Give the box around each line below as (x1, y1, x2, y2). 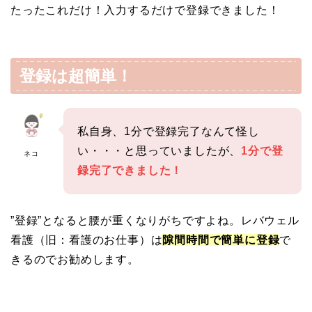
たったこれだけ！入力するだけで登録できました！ (10, 3, 280, 16)
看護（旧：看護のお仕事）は (10, 234, 163, 247)
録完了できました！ (77, 164, 183, 177)
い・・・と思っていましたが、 (77, 145, 242, 157)
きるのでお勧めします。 (10, 253, 139, 266)
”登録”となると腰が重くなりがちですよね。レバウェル (10, 214, 299, 227)
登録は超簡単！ (19, 67, 132, 86)
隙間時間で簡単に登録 (162, 234, 280, 247)
